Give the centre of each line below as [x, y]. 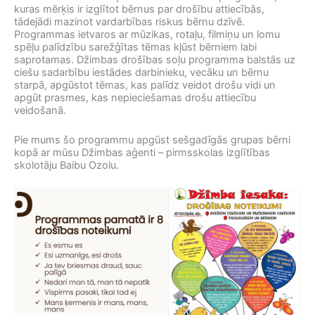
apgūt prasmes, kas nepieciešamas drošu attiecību [135, 98]
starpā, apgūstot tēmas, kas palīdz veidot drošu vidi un [145, 85]
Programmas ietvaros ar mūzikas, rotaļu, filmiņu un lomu [147, 35]
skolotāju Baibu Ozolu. [66, 165]
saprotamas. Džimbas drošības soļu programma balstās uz [155, 60]
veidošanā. [40, 111]
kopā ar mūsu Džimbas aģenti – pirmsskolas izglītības [142, 152]
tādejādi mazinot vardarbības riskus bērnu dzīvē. [129, 22]
